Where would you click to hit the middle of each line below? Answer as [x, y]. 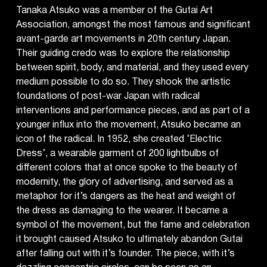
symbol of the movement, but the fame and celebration [133, 225]
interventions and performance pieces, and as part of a [133, 111]
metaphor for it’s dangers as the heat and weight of [125, 197]
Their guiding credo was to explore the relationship [123, 54]
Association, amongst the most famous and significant [133, 25]
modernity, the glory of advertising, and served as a [124, 182]
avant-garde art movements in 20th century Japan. [123, 39]
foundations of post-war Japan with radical [108, 97]
